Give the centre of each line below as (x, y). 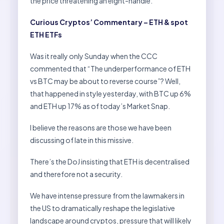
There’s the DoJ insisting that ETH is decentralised (110, 161)
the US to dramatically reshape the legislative (102, 208)
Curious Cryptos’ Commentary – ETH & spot (109, 22)
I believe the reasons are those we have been (101, 127)
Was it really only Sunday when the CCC (94, 56)
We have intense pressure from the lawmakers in (107, 195)
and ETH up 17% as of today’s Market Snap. (100, 106)
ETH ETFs (46, 34)
